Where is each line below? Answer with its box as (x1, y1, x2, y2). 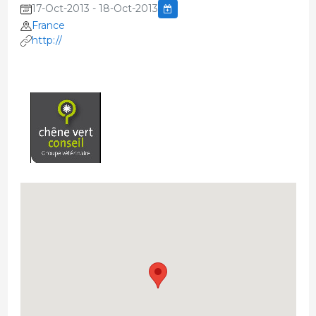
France (31, 19, 65, 32)
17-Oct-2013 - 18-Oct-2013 (31, 2, 158, 16)
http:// (31, 34, 62, 47)
